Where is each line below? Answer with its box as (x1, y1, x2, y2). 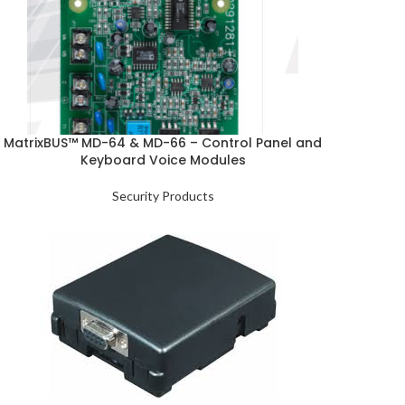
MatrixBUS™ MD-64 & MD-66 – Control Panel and (4, 134, 322, 152)
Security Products (111, 188, 214, 203)
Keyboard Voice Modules (80, 151, 246, 169)
